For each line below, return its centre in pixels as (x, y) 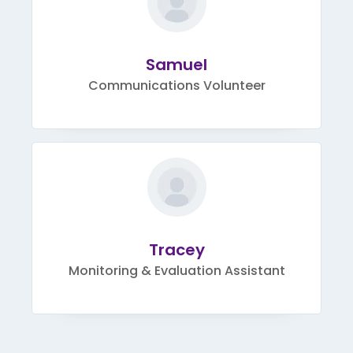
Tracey (176, 249)
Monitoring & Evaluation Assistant (176, 270)
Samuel (176, 65)
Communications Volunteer (176, 86)
